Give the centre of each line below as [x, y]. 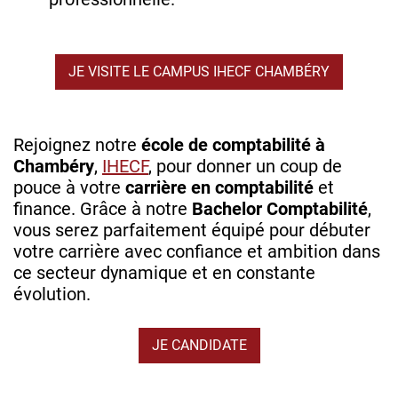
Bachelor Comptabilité [280, 209]
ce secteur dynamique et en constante [164, 273]
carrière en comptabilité [222, 188]
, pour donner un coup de [245, 167]
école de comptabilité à [233, 145]
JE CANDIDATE [199, 346]
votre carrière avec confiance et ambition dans [197, 252]
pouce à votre [69, 188]
